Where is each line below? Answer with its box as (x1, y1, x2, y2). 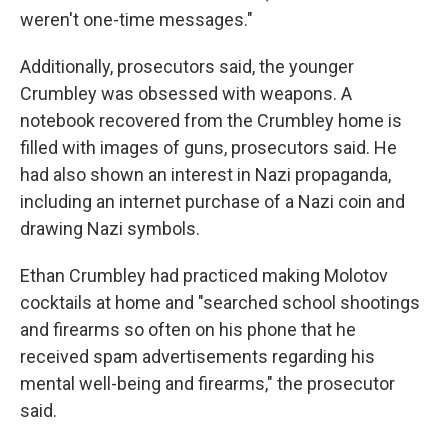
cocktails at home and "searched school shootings (20, 292, 420, 313)
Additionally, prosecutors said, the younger (20, 56, 354, 77)
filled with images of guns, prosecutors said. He (20, 137, 397, 158)
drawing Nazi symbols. (20, 218, 200, 239)
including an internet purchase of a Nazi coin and (20, 191, 405, 212)
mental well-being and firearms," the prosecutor (20, 373, 395, 394)
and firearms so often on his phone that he (20, 319, 356, 340)
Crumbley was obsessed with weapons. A (20, 83, 352, 104)
